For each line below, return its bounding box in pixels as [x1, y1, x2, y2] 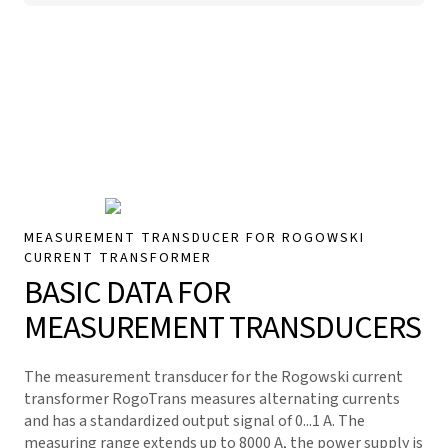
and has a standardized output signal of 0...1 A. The [24, 410, 365, 432]
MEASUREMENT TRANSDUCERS [24, 305, 421, 351]
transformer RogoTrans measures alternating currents [24, 388, 400, 410]
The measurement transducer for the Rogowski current [24, 366, 403, 388]
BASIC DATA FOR [24, 270, 230, 316]
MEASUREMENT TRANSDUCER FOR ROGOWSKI [24, 228, 365, 248]
